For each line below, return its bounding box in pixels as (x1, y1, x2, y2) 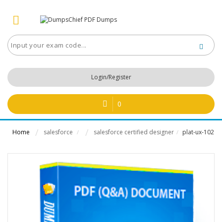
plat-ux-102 (181, 128, 214, 136)
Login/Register (91, 73, 131, 81)
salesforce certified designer (94, 128, 174, 136)
